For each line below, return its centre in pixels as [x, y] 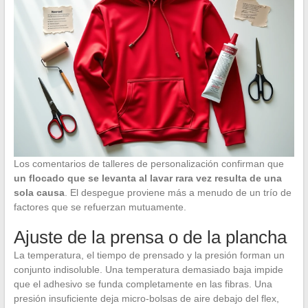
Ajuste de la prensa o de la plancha [150, 238]
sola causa [39, 193]
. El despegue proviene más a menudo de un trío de [178, 193]
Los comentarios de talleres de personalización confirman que [148, 164]
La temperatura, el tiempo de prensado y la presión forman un [149, 255]
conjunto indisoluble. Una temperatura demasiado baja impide [148, 270]
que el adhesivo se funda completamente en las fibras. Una [143, 284]
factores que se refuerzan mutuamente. [100, 207]
